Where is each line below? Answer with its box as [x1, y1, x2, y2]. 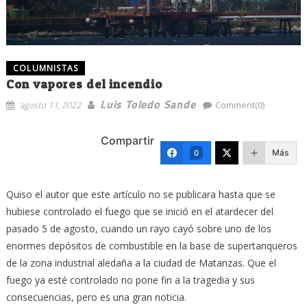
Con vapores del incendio [5, 76, 162, 91]
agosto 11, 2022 [19, 97, 81, 112]
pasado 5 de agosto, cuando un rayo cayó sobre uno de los [5, 221, 271, 235]
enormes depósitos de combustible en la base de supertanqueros [5, 238, 297, 252]
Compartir [101, 134, 155, 148]
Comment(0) [214, 98, 265, 111]
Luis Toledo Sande [99, 95, 196, 112]
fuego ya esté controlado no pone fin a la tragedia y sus [5, 273, 255, 286]
